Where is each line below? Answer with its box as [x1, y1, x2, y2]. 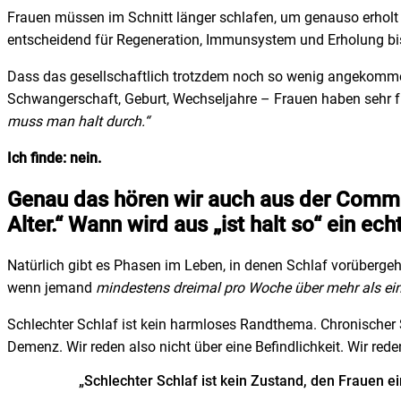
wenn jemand [7, 279, 96, 297]
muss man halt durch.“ [7, 112, 149, 130]
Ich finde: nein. [7, 149, 101, 166]
